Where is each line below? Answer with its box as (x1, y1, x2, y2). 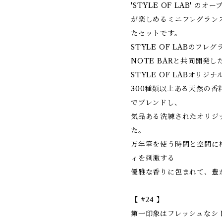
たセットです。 (131, 29, 182, 38)
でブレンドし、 (131, 98, 182, 107)
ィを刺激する (131, 154, 175, 163)
